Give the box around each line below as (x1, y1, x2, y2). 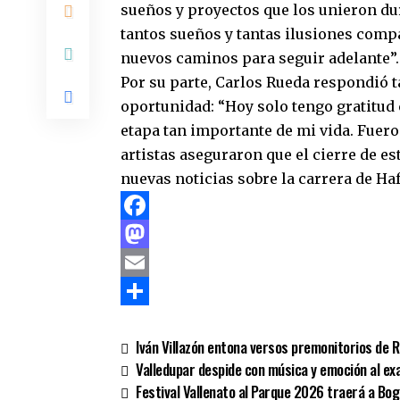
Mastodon (121, 253, 194, 271)
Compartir (121, 310, 197, 329)
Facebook (121, 224, 189, 243)
